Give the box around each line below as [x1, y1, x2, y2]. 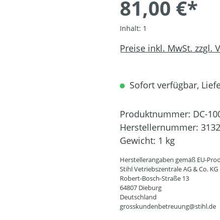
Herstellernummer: [120, 121, 201, 134]
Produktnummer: [120, 108, 193, 120]
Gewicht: [120, 135, 158, 147]
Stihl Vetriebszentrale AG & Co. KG [120, 165, 218, 174]
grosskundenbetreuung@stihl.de [120, 202, 216, 211]
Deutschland [120, 192, 157, 202]
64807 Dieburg [120, 183, 162, 192]
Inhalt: [120, 24, 143, 33]
